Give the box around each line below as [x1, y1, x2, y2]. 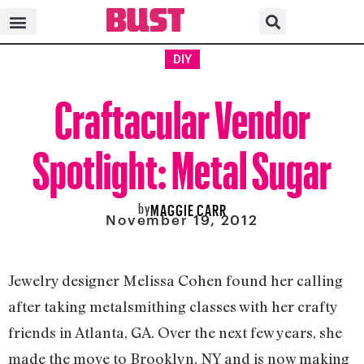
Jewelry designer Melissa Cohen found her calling [8, 271, 343, 290]
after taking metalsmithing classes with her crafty [8, 297, 337, 316]
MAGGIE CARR [149, 196, 227, 219]
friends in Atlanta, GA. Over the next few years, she [8, 323, 342, 342]
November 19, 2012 [105, 211, 259, 228]
